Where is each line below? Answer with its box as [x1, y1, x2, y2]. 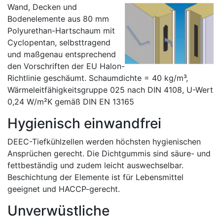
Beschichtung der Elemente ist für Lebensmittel [7, 172, 184, 182]
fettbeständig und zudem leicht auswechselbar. [7, 160, 184, 170]
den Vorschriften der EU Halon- [7, 61, 125, 71]
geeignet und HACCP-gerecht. [7, 184, 120, 194]
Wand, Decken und [7, 2, 77, 12]
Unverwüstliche [7, 202, 110, 219]
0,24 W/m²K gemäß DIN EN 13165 [7, 97, 134, 107]
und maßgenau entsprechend [7, 49, 116, 59]
